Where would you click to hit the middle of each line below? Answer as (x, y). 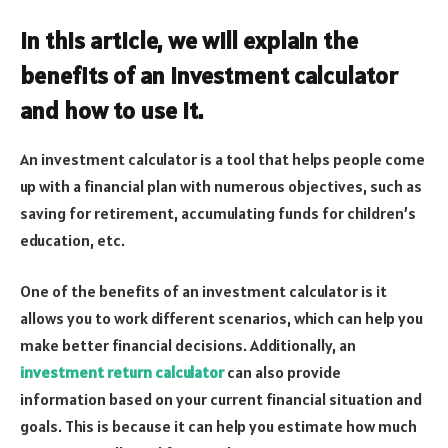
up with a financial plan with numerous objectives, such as (221, 185)
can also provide (282, 372)
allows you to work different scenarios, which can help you (221, 318)
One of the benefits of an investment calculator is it (203, 291)
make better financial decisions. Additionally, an (188, 345)
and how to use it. (111, 110)
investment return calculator (122, 372)
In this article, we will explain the (189, 40)
